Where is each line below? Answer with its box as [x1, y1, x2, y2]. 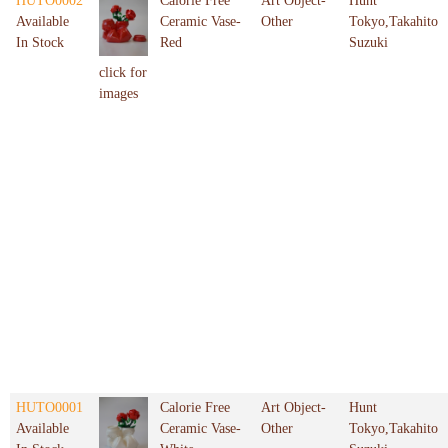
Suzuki [349, 35, 388, 51]
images [99, 86, 138, 102]
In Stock [16, 35, 64, 51]
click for [99, 65, 147, 81]
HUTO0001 [16, 400, 83, 416]
